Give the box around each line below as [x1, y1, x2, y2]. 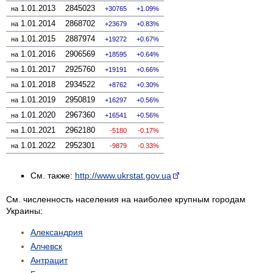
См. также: [30, 170, 75, 180]
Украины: [6, 205, 43, 216]
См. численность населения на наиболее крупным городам [6, 194, 246, 204]
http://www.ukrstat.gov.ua [75, 170, 171, 180]
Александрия [30, 227, 83, 237]
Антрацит [30, 255, 68, 265]
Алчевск [30, 241, 62, 251]
